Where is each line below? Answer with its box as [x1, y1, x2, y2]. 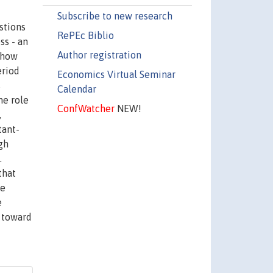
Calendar [57, 83, 96, 94]
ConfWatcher [57, 102, 115, 114]
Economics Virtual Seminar [57, 68, 175, 80]
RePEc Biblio [57, 29, 114, 41]
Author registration [57, 49, 141, 60]
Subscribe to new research [57, 10, 172, 21]
